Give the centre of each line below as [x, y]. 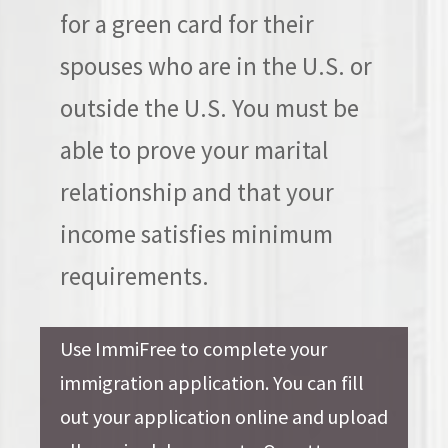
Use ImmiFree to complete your [193, 348]
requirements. [134, 276]
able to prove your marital [194, 150]
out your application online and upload [224, 416]
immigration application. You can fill [212, 382]
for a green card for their [187, 24]
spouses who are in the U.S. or [216, 66]
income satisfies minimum [196, 234]
